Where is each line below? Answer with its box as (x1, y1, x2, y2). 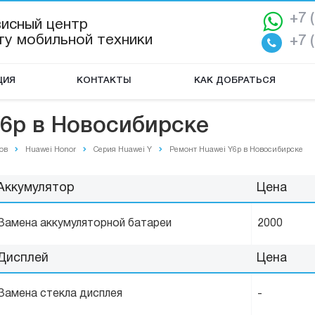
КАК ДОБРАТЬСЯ (194, 77, 276, 84)
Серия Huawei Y (94, 146, 152, 153)
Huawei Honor (25, 146, 76, 153)
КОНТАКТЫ (76, 77, 131, 84)
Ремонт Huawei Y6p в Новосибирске (169, 146, 303, 153)
